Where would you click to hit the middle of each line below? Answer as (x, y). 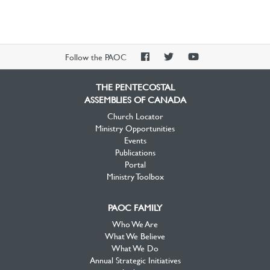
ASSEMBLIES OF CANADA (135, 100)
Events (135, 140)
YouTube (215, 80)
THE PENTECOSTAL (135, 87)
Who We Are (135, 224)
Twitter (187, 80)
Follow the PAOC (97, 57)
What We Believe (135, 236)
